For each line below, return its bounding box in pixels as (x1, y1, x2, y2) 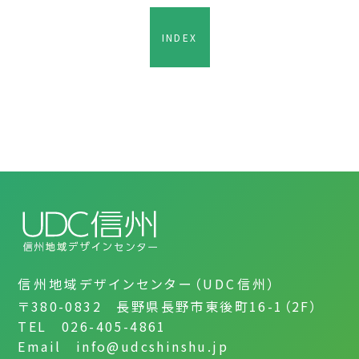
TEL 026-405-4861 (18, 317, 167, 337)
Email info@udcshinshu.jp (18, 337, 229, 357)
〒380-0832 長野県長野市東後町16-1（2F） (18, 296, 319, 317)
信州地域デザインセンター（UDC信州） (18, 274, 277, 294)
